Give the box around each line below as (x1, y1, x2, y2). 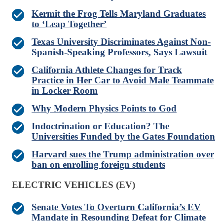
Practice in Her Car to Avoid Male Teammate (32, 75, 214, 86)
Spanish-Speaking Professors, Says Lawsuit (32, 47, 207, 58)
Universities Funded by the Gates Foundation (32, 131, 215, 142)
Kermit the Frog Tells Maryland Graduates (32, 8, 206, 19)
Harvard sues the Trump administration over (32, 149, 214, 160)
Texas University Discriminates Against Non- (32, 37, 211, 47)
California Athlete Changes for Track (32, 65, 182, 75)
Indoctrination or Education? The (32, 121, 169, 132)
